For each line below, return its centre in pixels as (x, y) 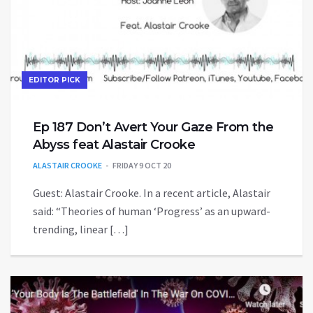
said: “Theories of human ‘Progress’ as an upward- (152, 211)
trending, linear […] (81, 229)
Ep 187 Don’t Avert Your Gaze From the (153, 127)
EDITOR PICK (54, 80)
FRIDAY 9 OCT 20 (142, 165)
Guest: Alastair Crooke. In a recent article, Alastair (152, 192)
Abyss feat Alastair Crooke (114, 144)
